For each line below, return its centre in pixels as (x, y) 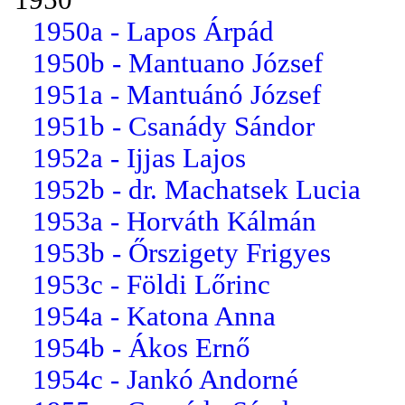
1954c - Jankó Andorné (165, 379)
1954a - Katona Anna (154, 316)
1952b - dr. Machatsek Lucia (197, 189)
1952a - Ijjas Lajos (139, 158)
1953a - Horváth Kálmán (174, 221)
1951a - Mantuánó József (177, 94)
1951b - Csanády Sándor (174, 126)
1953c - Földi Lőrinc (151, 284)
